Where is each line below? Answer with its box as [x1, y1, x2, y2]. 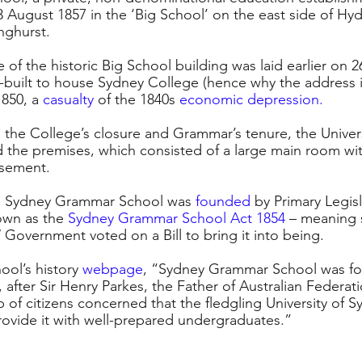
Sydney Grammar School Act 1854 [68, 209, 285, 228]
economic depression [179, 90, 319, 109]
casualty [43, 90, 94, 109]
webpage [82, 260, 143, 279]
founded [196, 192, 250, 211]
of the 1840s [98, 90, 179, 109]
